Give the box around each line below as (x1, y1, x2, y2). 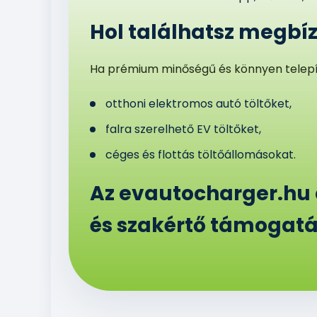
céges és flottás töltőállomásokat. (105, 146, 296, 163)
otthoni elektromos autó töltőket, (105, 96, 292, 112)
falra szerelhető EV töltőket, (105, 121, 261, 137)
